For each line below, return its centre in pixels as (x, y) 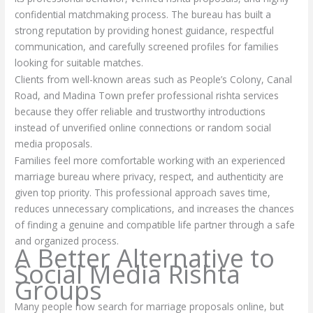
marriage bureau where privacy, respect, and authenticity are (150, 177)
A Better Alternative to (145, 258)
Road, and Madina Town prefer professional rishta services (147, 95)
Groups (59, 290)
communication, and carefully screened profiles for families (147, 46)
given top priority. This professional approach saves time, (143, 193)
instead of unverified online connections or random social (143, 128)
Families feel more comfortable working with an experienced (150, 161)
